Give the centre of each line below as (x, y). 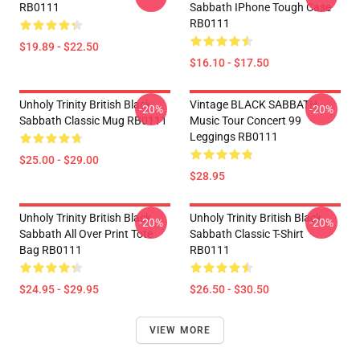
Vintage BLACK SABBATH (254, 104)
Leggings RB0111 (234, 137)
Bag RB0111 (51, 250)
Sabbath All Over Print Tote (86, 234)
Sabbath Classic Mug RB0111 (93, 121)
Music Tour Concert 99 (245, 121)
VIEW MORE (180, 330)
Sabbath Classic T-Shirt (247, 234)
